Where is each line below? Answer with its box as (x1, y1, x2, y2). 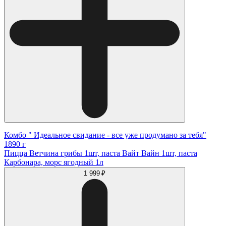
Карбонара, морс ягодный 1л (4, 158, 103, 167)
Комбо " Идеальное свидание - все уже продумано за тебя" (4, 131, 206, 140)
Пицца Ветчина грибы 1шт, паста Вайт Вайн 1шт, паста (4, 149, 197, 158)
